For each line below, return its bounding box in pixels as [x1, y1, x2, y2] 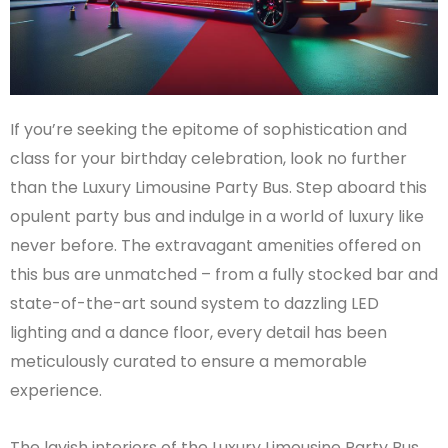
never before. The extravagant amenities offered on [10, 234, 421, 257]
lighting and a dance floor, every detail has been [10, 321, 387, 344]
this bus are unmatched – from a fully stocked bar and [10, 263, 438, 286]
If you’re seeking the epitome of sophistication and [10, 118, 407, 141]
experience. [10, 379, 102, 402]
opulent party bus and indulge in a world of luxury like [10, 205, 424, 228]
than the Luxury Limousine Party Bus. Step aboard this [10, 176, 427, 199]
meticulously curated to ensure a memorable [10, 350, 367, 373]
